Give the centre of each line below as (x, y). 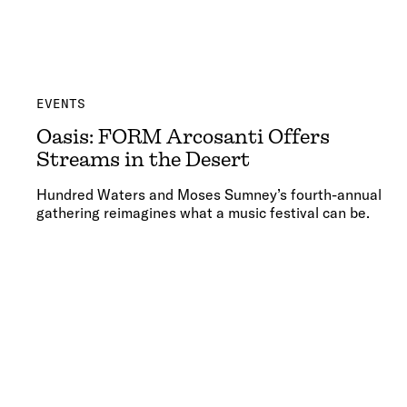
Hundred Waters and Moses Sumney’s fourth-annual (209, 195)
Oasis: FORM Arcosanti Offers (183, 137)
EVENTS (61, 104)
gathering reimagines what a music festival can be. (203, 213)
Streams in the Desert (143, 160)
